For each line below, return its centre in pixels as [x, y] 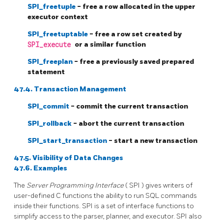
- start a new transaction [153, 140]
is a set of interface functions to [144, 206]
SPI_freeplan [51, 61]
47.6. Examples [41, 168]
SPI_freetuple [52, 6]
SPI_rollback [50, 123]
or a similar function [110, 44]
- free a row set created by [136, 34]
